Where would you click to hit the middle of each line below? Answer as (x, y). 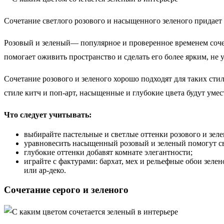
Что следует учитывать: (48, 115)
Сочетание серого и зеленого (66, 190)
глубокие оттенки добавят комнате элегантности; (108, 152)
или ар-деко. (45, 170)
